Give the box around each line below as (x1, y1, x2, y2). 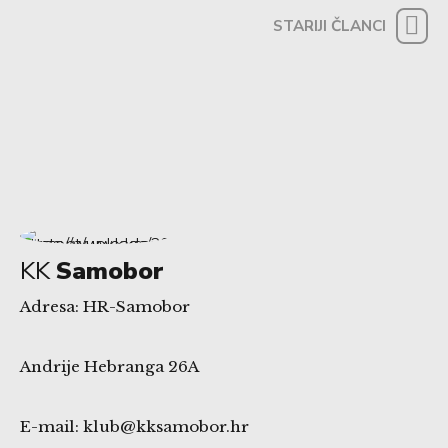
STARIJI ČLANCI (272, 16, 386, 37)
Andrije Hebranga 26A (20, 357, 199, 377)
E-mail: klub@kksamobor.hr (20, 417, 249, 437)
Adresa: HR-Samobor (20, 297, 190, 317)
